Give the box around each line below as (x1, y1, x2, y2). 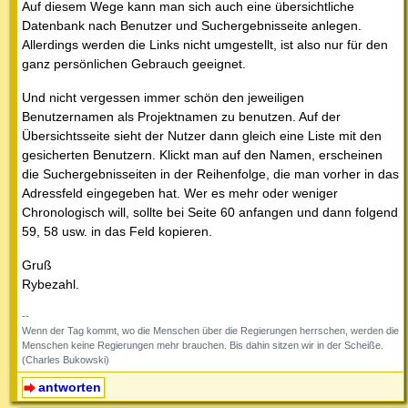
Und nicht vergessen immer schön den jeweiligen (22, 90, 304, 106)
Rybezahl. (22, 277, 79, 292)
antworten (37, 380, 101, 395)
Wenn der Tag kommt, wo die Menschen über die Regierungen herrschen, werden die (22, 325, 399, 337)
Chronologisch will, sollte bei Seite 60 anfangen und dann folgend (22, 205, 398, 220)
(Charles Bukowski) (22, 354, 109, 366)
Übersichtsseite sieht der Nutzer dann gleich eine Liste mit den (22, 128, 382, 144)
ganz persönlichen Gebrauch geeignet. (22, 56, 246, 72)
